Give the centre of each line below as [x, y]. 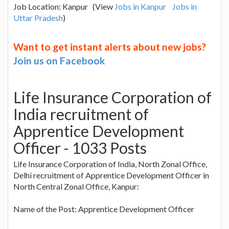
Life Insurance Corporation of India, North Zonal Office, [110, 164]
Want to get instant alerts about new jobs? [110, 47]
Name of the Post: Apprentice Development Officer [104, 209]
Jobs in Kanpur [140, 6]
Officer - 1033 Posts [80, 147]
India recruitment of [81, 114]
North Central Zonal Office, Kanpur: [76, 186]
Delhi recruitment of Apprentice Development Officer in [111, 175]
